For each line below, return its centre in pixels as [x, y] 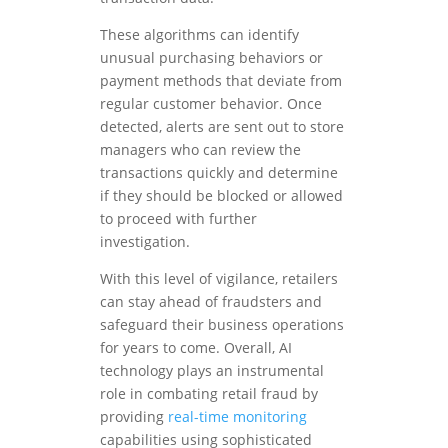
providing [134, 417]
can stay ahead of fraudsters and [211, 302]
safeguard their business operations [222, 325]
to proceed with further [178, 219]
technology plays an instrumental [212, 371]
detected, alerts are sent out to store [222, 127]
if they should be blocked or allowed [221, 196]
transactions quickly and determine [219, 173]
